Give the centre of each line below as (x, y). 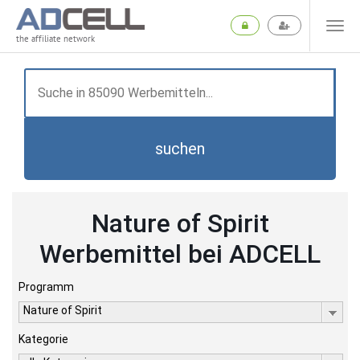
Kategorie (43, 339)
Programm (46, 287)
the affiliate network (55, 39)
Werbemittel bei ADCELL (180, 254)
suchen (180, 149)
